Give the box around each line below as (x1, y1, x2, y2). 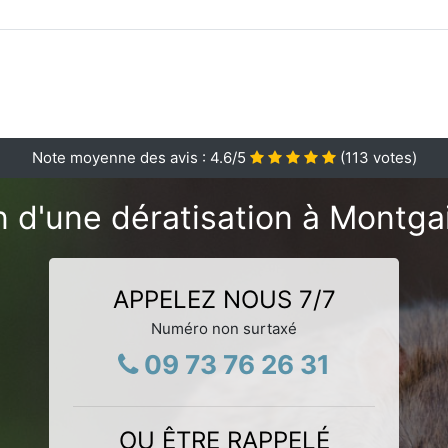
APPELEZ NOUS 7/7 (112, 284, 336, 314)
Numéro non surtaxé (151, 318, 297, 338)
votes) (368, 147, 417, 167)
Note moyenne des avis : (31, 147, 210, 167)
